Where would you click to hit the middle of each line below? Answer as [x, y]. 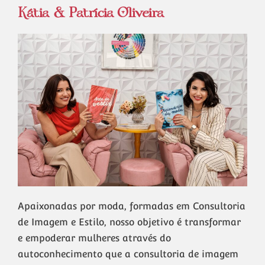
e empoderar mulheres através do [94, 238]
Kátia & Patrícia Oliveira [91, 13]
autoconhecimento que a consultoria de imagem [128, 254]
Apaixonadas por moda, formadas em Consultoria [132, 206]
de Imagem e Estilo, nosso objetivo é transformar [129, 222]
